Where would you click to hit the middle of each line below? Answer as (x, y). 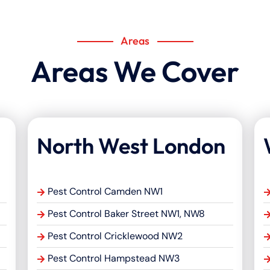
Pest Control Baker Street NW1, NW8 (126, 214)
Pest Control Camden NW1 (105, 192)
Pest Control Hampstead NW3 (113, 259)
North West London (131, 146)
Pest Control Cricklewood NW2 (115, 236)
